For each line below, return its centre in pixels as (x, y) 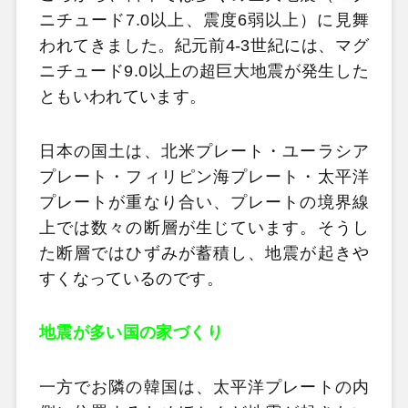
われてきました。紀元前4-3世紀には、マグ (204, 46)
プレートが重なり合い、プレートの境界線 (204, 202)
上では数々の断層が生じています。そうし (204, 227)
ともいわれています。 (122, 97)
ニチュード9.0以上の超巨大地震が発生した (204, 71)
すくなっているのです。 (131, 278)
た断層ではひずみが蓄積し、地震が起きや (204, 253)
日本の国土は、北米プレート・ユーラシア (204, 151)
